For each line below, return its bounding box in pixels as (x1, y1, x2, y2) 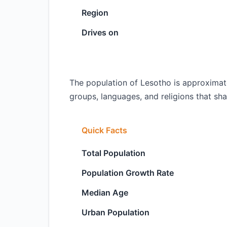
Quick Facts (82, 125, 127, 135)
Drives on (82, 27, 119, 37)
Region (82, 8, 108, 18)
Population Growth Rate (82, 168, 174, 178)
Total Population (82, 148, 145, 158)
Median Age (82, 187, 128, 198)
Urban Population (82, 207, 149, 217)
